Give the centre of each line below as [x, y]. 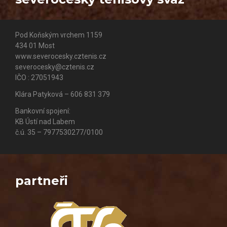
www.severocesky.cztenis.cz [61, 56]
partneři [42, 181]
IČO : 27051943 [39, 78]
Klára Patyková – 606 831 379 [63, 94]
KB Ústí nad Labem [45, 122]
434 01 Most [35, 46]
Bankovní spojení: [43, 111]
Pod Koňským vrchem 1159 [59, 35]
